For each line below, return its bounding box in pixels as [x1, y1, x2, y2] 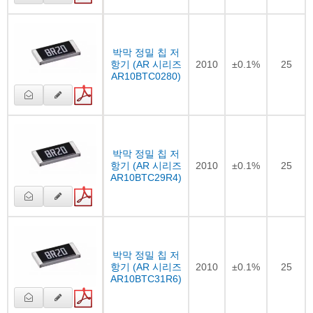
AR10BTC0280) [111, 70, 181, 82]
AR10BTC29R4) [110, 171, 182, 183]
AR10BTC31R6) [110, 272, 182, 284]
